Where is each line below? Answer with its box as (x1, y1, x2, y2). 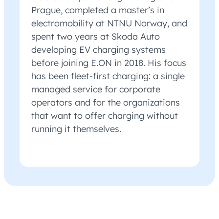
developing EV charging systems (31, 44, 166, 56)
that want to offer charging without (31, 110, 178, 122)
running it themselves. (31, 123, 121, 135)
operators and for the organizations (31, 97, 180, 109)
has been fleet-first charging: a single (31, 70, 185, 82)
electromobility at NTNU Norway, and (31, 18, 187, 29)
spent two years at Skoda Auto (31, 31, 160, 43)
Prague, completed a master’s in (31, 4, 164, 16)
